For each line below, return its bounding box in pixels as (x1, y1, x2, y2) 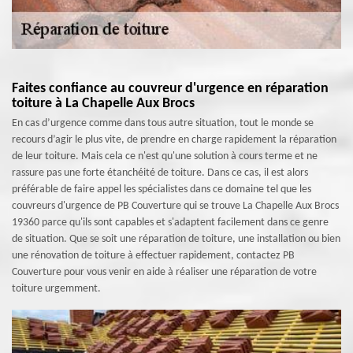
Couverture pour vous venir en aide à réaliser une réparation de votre (12, 266, 317, 278)
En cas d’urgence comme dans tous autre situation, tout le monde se (12, 117, 314, 129)
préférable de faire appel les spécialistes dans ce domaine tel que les (12, 184, 311, 195)
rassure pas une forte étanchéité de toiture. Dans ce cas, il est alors (12, 167, 308, 179)
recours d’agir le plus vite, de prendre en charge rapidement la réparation (12, 134, 336, 146)
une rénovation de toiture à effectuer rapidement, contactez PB (12, 250, 295, 262)
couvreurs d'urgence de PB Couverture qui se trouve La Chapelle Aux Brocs (12, 200, 339, 212)
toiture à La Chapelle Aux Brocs (12, 96, 195, 111)
